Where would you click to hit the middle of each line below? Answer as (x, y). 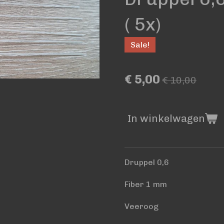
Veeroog (141, 206)
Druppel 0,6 (147, 162)
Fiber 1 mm (146, 184)
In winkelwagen (166, 118)
